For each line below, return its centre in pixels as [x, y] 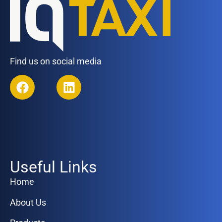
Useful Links [54, 167]
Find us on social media [56, 61]
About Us [28, 202]
